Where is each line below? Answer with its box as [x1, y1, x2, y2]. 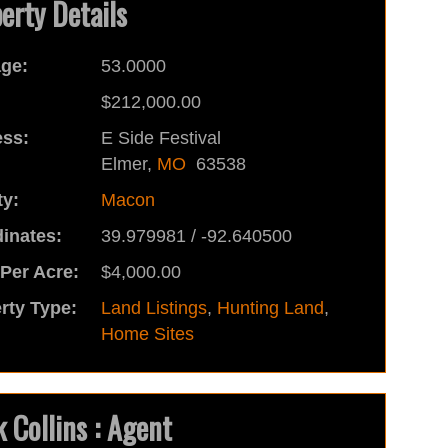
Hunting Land [216, 298, 324, 318]
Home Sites [100, 324, 194, 344]
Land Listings [100, 298, 207, 318]
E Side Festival [100, 128, 221, 148]
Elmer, [100, 154, 157, 174]
